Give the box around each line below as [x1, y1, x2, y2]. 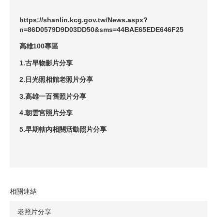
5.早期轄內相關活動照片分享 [19, 125, 107, 134]
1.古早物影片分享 [19, 59, 73, 67]
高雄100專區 [19, 42, 58, 50]
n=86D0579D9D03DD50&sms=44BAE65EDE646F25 [19, 25, 184, 33]
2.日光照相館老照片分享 [19, 76, 93, 84]
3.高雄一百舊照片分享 [19, 92, 86, 100]
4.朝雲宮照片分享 [19, 108, 73, 117]
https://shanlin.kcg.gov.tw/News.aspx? [19, 15, 148, 24]
